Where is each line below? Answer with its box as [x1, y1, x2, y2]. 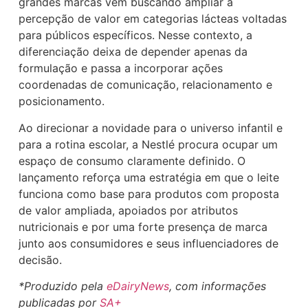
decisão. [19, 252, 63, 267]
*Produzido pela [19, 279, 107, 294]
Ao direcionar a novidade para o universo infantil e [19, 120, 283, 135]
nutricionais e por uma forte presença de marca [19, 219, 268, 234]
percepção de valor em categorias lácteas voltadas [19, 12, 287, 26]
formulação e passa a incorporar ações [19, 61, 223, 76]
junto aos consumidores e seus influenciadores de [19, 236, 279, 250]
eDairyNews [107, 279, 170, 294]
